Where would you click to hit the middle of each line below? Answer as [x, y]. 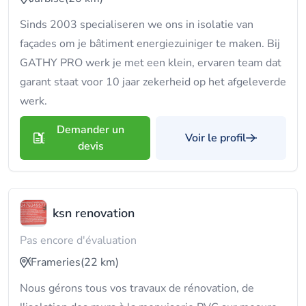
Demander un [91, 130]
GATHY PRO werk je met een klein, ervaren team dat [151, 63]
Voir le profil [215, 138]
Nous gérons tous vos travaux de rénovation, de [137, 288]
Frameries [56, 262]
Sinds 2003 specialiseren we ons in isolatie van [137, 25]
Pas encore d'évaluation [78, 240]
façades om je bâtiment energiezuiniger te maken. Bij [150, 44]
